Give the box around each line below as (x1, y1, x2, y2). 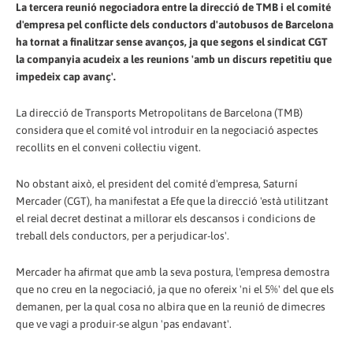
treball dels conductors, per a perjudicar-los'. (16, 229, 229, 242)
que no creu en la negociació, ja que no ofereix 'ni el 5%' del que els (16, 282, 334, 295)
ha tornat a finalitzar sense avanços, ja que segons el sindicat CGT (16, 35, 328, 48)
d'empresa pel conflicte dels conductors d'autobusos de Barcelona (16, 17, 333, 31)
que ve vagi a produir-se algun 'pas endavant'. (16, 317, 232, 330)
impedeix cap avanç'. (16, 69, 116, 83)
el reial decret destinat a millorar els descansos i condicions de (16, 211, 315, 225)
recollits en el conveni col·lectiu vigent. (16, 140, 201, 154)
